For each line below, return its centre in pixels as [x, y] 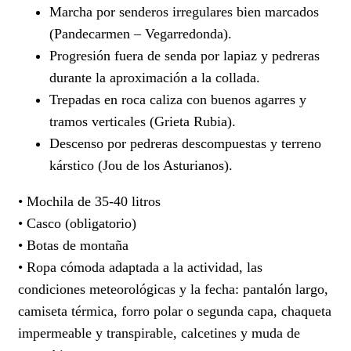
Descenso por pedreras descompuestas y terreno [185, 143]
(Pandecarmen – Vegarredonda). [141, 33]
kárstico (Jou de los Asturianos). [141, 165]
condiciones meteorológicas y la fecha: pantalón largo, [173, 289]
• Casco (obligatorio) [77, 223]
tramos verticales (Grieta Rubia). [143, 121]
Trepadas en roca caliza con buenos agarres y [178, 99]
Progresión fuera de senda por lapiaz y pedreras [185, 55]
